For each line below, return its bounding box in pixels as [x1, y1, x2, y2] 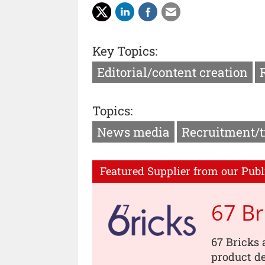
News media [97, 124, 170, 141]
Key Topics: [92, 42, 157, 59]
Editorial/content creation [97, 63, 248, 80]
